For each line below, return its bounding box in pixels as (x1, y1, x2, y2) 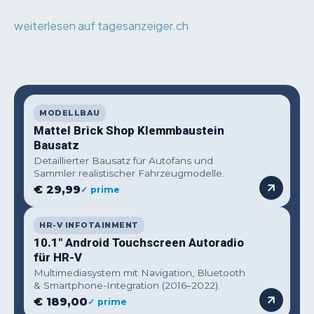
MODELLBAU (39, 108, 100, 118)
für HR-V (34, 250, 82, 265)
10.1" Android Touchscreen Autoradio (34, 235, 244, 250)
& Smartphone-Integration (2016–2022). (34, 280, 220, 292)
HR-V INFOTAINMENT (39, 220, 139, 231)
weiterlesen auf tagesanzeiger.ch (14, 18, 189, 34)
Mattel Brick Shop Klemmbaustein (34, 123, 224, 138)
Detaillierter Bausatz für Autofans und (34, 155, 213, 167)
